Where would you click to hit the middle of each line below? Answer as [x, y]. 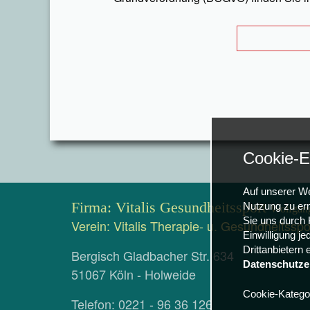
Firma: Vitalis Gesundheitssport [171, 207]
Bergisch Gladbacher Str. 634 [153, 255]
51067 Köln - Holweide [134, 274]
